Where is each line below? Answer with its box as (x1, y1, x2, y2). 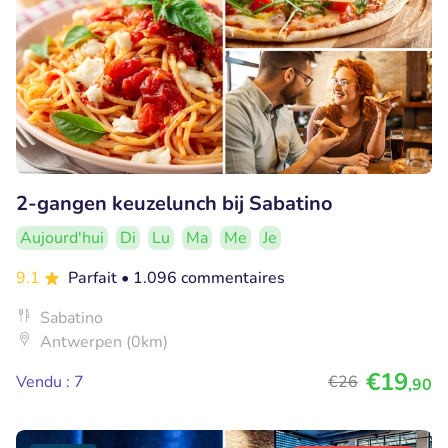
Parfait (68, 267, 121, 290)
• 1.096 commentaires (121, 267, 285, 290)
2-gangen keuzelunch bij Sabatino (16, 190, 333, 218)
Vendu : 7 (16, 371, 84, 394)
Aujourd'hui (20, 227, 104, 250)
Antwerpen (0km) (40, 331, 168, 354)
